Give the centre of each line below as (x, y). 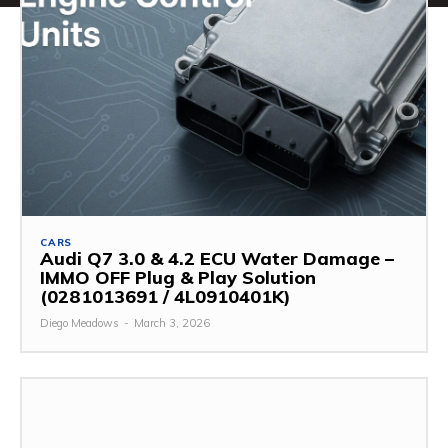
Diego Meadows (79, 323)
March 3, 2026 (172, 323)
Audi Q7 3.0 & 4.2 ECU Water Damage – (217, 259)
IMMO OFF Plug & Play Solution (178, 278)
